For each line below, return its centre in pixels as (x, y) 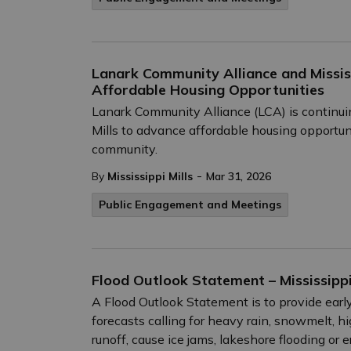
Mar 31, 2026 (239, 176)
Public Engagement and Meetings (190, 204)
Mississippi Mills (150, 176)
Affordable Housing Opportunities (208, 90)
